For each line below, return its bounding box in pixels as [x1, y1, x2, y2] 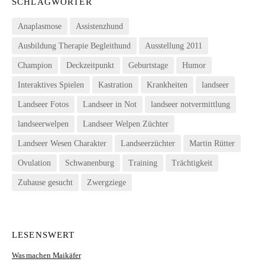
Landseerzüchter [121, 138, 175, 148]
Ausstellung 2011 [145, 41, 202, 50]
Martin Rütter [189, 138, 235, 148]
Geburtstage [128, 60, 168, 70]
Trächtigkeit [172, 158, 212, 167]
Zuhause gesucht [18, 177, 73, 187]
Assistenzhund [76, 21, 123, 31]
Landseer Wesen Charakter [18, 138, 106, 148]
